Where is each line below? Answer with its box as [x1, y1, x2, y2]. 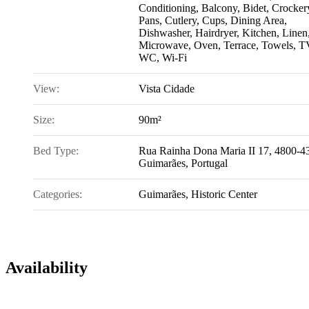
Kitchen [242, 27, 277, 39]
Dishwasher [139, 27, 190, 39]
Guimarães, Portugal [139, 157, 228, 170]
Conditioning [139, 2, 196, 14]
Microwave [139, 39, 188, 52]
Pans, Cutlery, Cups [139, 14, 225, 27]
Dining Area [230, 14, 284, 27]
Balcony [201, 2, 237, 14]
